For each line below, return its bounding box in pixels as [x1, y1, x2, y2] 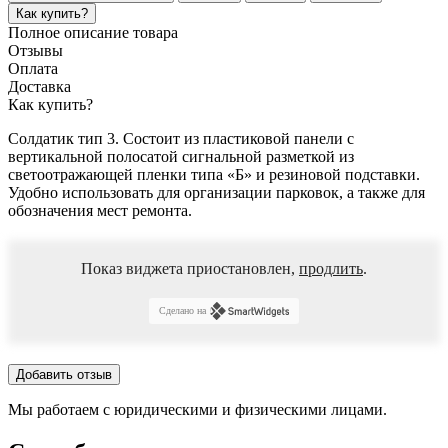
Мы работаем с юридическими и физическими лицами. [8, 400, 387, 418]
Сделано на [158, 305, 206, 317]
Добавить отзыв [16, 366, 112, 382]
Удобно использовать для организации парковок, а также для [8, 183, 425, 201]
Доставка [8, 77, 71, 95]
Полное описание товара [8, 23, 178, 41]
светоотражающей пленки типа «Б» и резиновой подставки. [8, 165, 420, 183]
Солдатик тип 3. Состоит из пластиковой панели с [8, 129, 354, 147]
